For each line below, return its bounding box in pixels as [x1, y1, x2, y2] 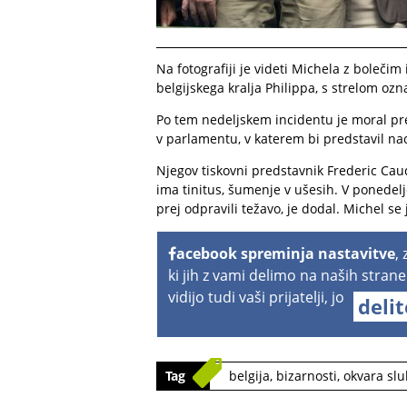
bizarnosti [276, 367, 337, 384]
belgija [229, 367, 270, 384]
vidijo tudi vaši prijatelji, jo [168, 287, 348, 307]
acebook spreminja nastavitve [176, 243, 395, 263]
